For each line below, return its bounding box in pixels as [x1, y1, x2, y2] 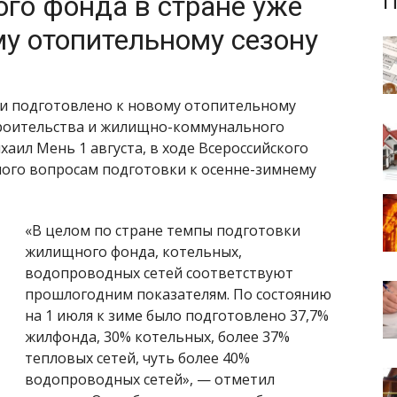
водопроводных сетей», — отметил [25, 369, 275, 389]
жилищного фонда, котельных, [25, 241, 242, 261]
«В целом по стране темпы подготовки [25, 220, 300, 240]
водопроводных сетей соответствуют [25, 262, 293, 283]
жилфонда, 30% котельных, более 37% [25, 326, 290, 346]
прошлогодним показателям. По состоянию [25, 284, 331, 304]
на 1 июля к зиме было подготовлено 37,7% [25, 305, 329, 325]
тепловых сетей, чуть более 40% [25, 347, 250, 368]
